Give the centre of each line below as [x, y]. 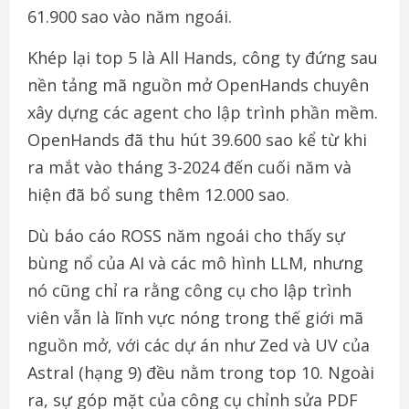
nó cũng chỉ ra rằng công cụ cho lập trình [189, 290]
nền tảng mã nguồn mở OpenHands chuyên [198, 84]
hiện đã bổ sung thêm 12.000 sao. [158, 194]
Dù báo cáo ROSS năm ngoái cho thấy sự [186, 235]
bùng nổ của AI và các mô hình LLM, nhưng [195, 262]
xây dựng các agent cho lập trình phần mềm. [203, 112]
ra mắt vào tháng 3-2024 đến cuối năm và [189, 167]
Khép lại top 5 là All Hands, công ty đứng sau [203, 57]
